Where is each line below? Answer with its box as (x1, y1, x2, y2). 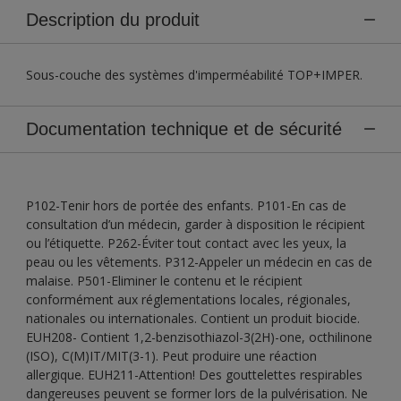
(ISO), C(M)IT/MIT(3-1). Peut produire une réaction (26, 346, 317, 364)
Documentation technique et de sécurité (26, 118, 342, 139)
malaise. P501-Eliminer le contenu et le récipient (26, 271, 303, 289)
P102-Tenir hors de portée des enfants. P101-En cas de (26, 196, 346, 214)
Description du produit (26, 9, 200, 30)
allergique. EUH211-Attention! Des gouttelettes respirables (26, 365, 363, 383)
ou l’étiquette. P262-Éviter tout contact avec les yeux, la (26, 234, 346, 252)
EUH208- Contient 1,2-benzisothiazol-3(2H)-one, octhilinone (26, 328, 372, 346)
